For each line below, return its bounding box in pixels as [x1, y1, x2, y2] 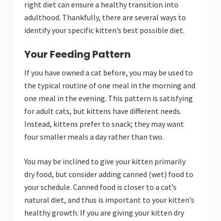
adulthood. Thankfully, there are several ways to [24, 12, 186, 23]
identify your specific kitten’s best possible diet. [24, 25, 184, 36]
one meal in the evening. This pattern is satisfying [24, 93, 193, 104]
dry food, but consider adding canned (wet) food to [24, 169, 193, 180]
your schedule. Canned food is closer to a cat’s [24, 182, 177, 192]
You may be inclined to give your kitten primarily [24, 156, 185, 167]
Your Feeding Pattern [24, 47, 131, 62]
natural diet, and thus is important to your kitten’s [24, 195, 194, 205]
